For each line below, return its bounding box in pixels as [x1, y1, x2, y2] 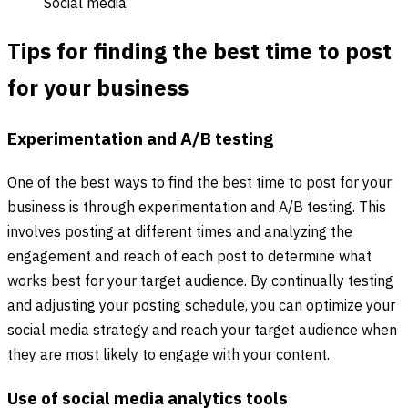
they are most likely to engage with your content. [7, 342, 330, 368]
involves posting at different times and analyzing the [7, 219, 352, 245]
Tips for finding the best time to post [7, 35, 392, 72]
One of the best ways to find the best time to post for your [7, 170, 392, 196]
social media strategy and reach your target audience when [7, 318, 397, 343]
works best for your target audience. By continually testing [7, 269, 393, 294]
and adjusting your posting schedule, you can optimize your [7, 293, 395, 319]
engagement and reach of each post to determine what [7, 244, 372, 270]
